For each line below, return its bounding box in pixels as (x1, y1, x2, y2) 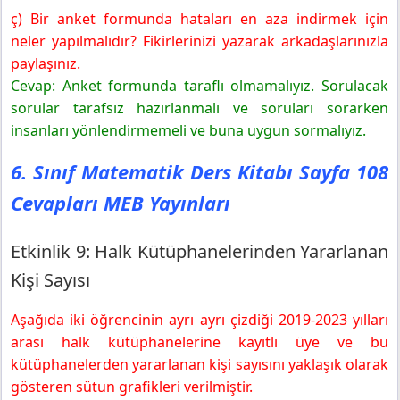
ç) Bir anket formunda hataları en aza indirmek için (11, 8, 388, 29)
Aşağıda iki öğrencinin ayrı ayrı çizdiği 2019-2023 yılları (11, 309, 388, 329)
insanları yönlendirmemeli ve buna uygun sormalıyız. (11, 120, 366, 140)
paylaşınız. (11, 53, 80, 73)
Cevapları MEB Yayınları (11, 188, 230, 216)
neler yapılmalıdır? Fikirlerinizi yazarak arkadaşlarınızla (11, 30, 388, 51)
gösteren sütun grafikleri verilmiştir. (11, 376, 253, 396)
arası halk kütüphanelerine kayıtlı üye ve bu (11, 331, 388, 352)
